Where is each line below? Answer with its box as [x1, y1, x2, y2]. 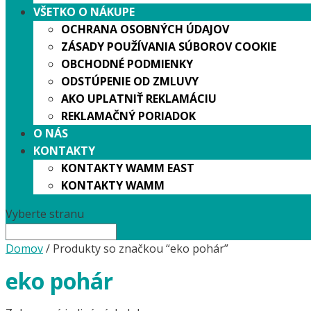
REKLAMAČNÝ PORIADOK [61, 108, 196, 124]
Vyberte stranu [6, 205, 84, 221]
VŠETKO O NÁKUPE [33, 3, 135, 19]
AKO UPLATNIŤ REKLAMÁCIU [61, 90, 217, 106]
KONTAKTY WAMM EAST [61, 160, 194, 176]
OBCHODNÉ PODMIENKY [61, 56, 193, 72]
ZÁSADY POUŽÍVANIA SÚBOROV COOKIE [61, 38, 276, 54]
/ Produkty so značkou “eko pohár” [43, 240, 228, 256]
